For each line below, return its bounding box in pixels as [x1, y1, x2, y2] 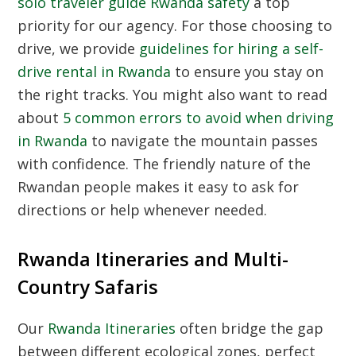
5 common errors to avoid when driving [63, 108, 335, 127]
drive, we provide [17, 39, 140, 58]
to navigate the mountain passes [87, 131, 319, 150]
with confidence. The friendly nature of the [17, 154, 311, 173]
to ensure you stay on [171, 62, 324, 81]
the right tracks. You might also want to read [17, 85, 328, 104]
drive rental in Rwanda [17, 62, 172, 81]
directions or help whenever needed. [17, 200, 268, 219]
